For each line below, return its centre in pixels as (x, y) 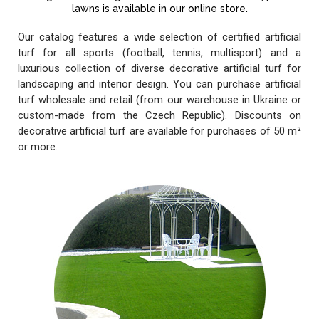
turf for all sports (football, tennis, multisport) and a (159, 52)
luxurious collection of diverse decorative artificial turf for (159, 68)
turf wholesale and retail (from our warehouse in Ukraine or (159, 99)
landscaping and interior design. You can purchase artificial (159, 84)
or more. (38, 146)
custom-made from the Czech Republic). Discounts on (159, 115)
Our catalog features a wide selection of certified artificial (159, 37)
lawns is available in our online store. (159, 8)
